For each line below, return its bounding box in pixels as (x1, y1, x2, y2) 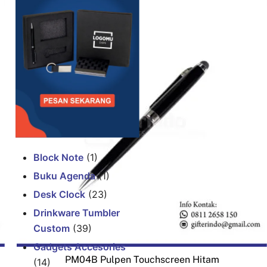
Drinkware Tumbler (33, 206, 120, 219)
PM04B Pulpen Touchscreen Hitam (64, 253, 219, 265)
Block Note (33, 151, 83, 163)
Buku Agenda (33, 169, 95, 182)
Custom (33, 222, 70, 234)
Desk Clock (33, 188, 85, 200)
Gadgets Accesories (33, 240, 126, 253)
